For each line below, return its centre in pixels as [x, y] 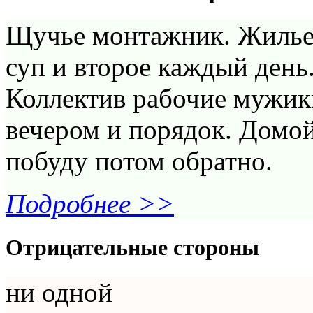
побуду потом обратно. [139, 161]
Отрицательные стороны [132, 248]
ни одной [59, 292]
